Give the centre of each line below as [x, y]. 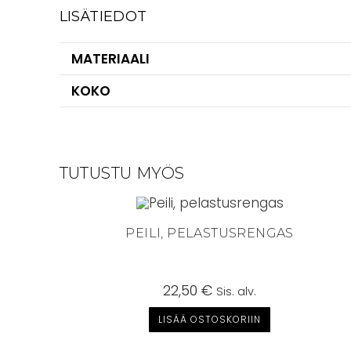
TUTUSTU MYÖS [122, 173]
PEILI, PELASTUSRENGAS [210, 233]
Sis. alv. [237, 291]
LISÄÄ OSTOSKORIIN [210, 319]
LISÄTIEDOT [103, 16]
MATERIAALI [110, 59]
